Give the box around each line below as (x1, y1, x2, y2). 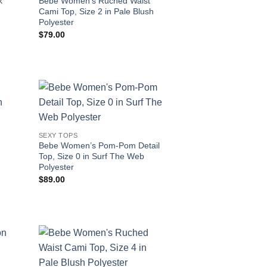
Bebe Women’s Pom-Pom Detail (38, 141, 160, 151)
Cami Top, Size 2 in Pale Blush (38, 7, 154, 17)
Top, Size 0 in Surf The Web (38, 151, 144, 162)
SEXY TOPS (38, 131, 78, 139)
